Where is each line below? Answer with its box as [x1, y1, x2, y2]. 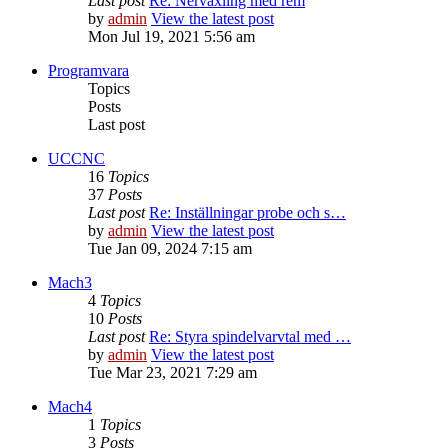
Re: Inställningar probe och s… [149, 204, 346, 222]
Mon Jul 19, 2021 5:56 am [88, 28, 255, 46]
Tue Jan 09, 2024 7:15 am [88, 240, 252, 258]
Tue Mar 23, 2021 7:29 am [88, 364, 257, 382]
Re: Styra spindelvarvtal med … [149, 328, 351, 346]
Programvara [48, 62, 129, 80]
